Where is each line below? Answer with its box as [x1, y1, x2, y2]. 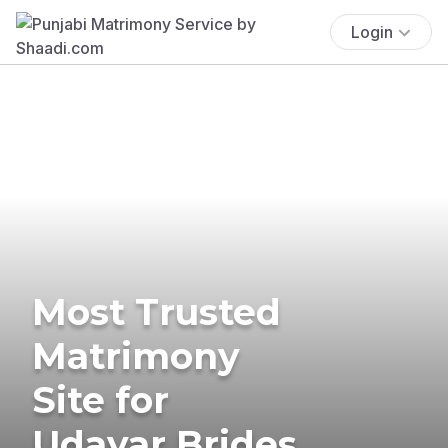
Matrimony [32, 333, 240, 378]
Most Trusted [32, 289, 281, 334]
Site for [32, 377, 169, 422]
